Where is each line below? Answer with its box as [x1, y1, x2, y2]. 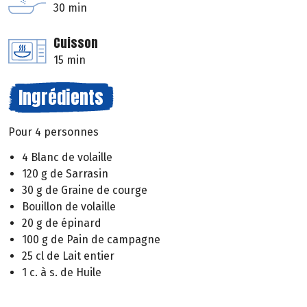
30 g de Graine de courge [22, 184, 147, 197]
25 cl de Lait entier [22, 249, 114, 263]
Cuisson [53, 34, 98, 53]
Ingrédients [19, 84, 103, 112]
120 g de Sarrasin [22, 167, 108, 181]
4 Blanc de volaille [22, 151, 112, 164]
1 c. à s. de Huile [22, 266, 101, 280]
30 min [53, 1, 87, 15]
